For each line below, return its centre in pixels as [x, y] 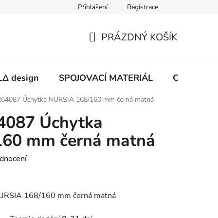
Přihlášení [93, 7]
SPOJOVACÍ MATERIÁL [106, 78]
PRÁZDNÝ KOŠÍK [139, 37]
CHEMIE [190, 78]
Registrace [143, 7]
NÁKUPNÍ [110, 49]
